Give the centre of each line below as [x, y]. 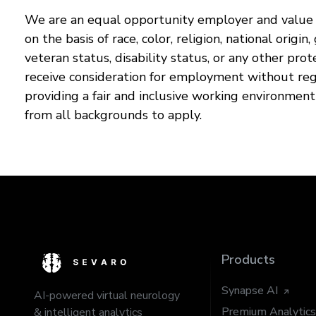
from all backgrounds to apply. [113, 115]
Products [248, 260]
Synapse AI [249, 291]
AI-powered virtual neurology [107, 296]
